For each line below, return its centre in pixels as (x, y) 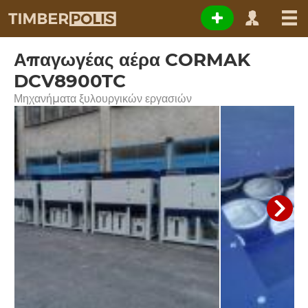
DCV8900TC (70, 81)
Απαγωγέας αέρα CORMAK (132, 60)
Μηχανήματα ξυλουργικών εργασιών (103, 99)
